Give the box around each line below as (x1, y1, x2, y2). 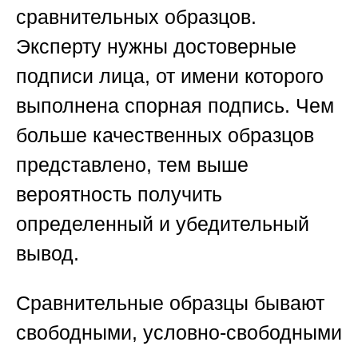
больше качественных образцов (16, 124, 314, 147)
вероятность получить (16, 183, 222, 206)
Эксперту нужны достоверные (16, 35, 296, 58)
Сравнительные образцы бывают (16, 292, 324, 315)
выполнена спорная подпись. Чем (16, 94, 334, 117)
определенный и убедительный (16, 213, 309, 236)
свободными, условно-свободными (16, 321, 342, 344)
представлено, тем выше (16, 153, 249, 177)
